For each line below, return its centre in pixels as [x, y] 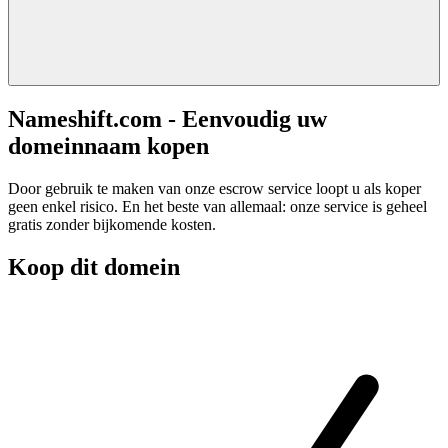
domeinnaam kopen [108, 145]
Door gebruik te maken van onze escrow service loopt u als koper [214, 188]
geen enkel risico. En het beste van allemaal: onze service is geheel [217, 206]
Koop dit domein [94, 266]
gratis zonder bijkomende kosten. [112, 224]
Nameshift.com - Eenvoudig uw [167, 118]
